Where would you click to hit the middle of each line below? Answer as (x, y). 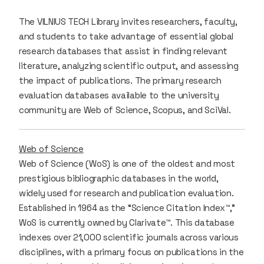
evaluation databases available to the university (119, 95)
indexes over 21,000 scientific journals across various (129, 237)
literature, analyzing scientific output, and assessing (129, 65)
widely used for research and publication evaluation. (126, 193)
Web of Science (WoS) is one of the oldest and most (127, 163)
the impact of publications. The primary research (120, 80)
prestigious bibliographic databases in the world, (119, 178)
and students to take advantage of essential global (126, 36)
